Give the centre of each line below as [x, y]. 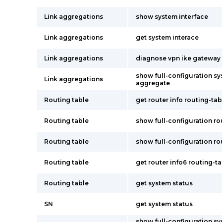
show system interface [172, 17]
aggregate [153, 83]
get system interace [167, 37]
